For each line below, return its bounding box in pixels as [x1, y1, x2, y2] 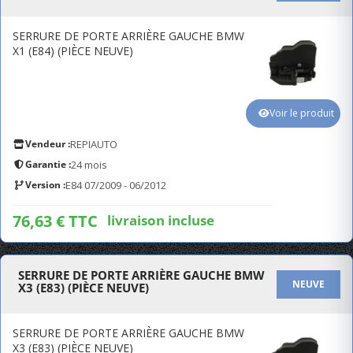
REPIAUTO [70, 137, 117, 151]
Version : [25, 178, 65, 191]
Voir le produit [269, 106, 334, 120]
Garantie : [25, 158, 71, 171]
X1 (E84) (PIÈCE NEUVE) [13, 43, 133, 58]
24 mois [71, 158, 107, 172]
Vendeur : [25, 137, 70, 150]
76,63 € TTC [13, 210, 98, 232]
